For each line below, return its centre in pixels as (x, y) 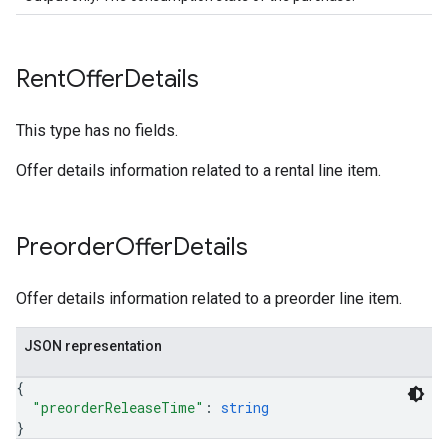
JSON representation (93, 346)
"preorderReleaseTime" (118, 407)
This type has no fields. (97, 130)
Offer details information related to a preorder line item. (209, 298)
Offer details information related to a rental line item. (198, 170)
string (245, 407)
